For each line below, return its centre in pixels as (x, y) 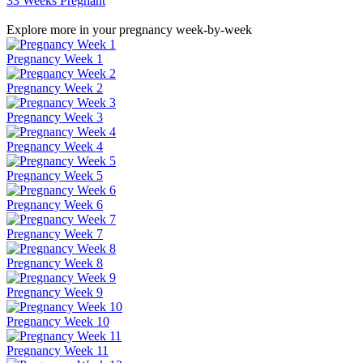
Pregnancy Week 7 (55, 234)
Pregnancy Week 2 (55, 88)
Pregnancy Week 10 (58, 322)
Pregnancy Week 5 (55, 176)
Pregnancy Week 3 (55, 117)
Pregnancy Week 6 (55, 205)
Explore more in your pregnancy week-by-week (129, 30)
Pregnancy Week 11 (58, 351)
